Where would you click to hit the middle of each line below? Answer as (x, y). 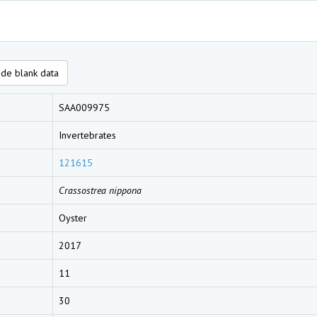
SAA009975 (84, 108)
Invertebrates (87, 135)
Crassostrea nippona (100, 190)
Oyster (73, 218)
